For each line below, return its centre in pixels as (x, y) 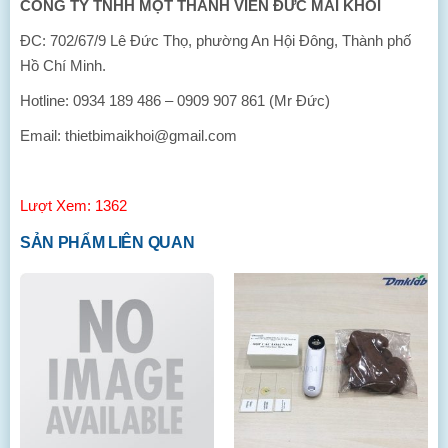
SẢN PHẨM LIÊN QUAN (107, 242)
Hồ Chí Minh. (63, 65)
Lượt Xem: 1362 (73, 205)
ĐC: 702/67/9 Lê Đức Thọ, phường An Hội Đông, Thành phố (215, 40)
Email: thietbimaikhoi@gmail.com (128, 135)
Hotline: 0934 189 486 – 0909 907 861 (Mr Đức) (175, 100)
